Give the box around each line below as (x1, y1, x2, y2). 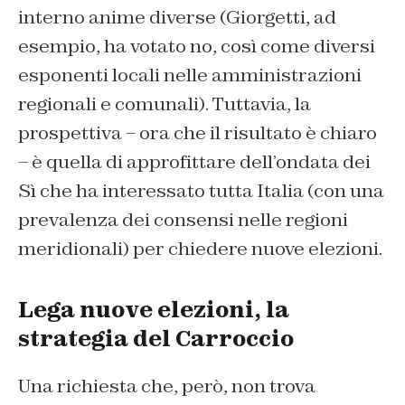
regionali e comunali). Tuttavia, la (18, 92, 311, 117)
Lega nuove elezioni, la (18, 296, 289, 325)
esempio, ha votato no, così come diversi (18, 34, 375, 59)
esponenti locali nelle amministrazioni (18, 63, 362, 88)
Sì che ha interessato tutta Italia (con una (18, 179, 384, 203)
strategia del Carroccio (18, 325, 294, 353)
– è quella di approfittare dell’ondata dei (18, 150, 371, 174)
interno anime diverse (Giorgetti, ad (18, 5, 336, 30)
